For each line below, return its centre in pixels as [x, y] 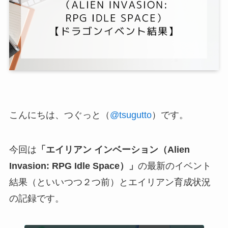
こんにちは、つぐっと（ [59, 115]
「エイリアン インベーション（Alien [113, 149]
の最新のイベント [174, 166]
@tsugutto [131, 115]
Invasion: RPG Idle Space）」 [73, 166]
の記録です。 [36, 198]
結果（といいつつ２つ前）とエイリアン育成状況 [110, 182]
